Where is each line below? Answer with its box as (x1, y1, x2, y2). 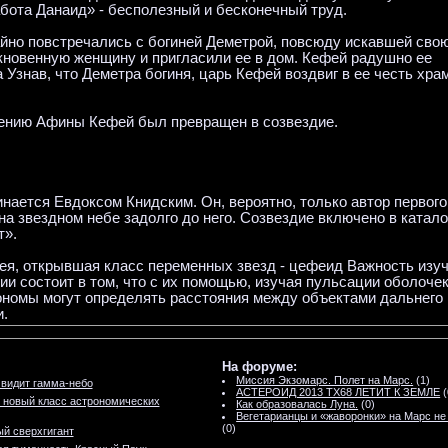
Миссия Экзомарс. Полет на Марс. (236, 374, 414, 386)
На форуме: (221, 359, 297, 374)
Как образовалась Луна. (236, 398, 359, 410)
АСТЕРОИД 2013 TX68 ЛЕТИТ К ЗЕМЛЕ (236, 386, 441, 398)
